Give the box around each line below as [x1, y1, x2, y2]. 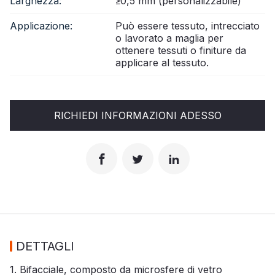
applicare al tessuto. [115, 56, 209, 69]
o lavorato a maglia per [115, 31, 223, 44]
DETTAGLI [16, 238, 74, 254]
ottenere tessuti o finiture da [115, 44, 246, 56]
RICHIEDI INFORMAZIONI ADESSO [53, 109, 222, 122]
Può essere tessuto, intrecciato [115, 19, 260, 32]
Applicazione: [10, 19, 72, 32]
